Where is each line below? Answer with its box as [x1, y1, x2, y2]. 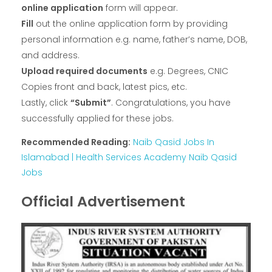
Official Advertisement [21, 191, 185, 212]
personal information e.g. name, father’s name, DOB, [21, 33, 247, 46]
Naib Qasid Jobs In [133, 136, 214, 149]
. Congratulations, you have [111, 97, 231, 109]
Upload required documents [21, 65, 148, 78]
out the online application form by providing [33, 18, 228, 30]
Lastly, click [21, 97, 70, 109]
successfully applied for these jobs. [21, 112, 174, 125]
